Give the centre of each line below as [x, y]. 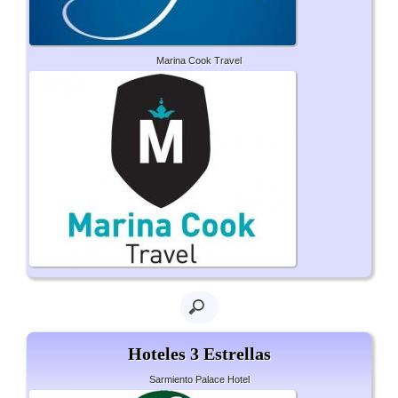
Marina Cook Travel [199, 61]
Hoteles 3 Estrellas [199, 354]
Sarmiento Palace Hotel [199, 380]
